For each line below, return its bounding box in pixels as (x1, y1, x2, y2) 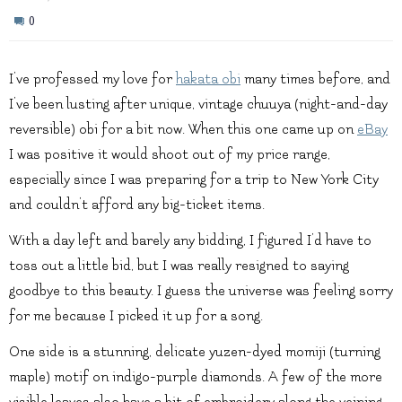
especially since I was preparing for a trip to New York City (9, 171, 379, 188)
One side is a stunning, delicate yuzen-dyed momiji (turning (9, 344, 380, 361)
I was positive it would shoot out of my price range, (9, 146, 330, 163)
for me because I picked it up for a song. (9, 308, 263, 325)
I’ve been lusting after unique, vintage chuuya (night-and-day (9, 96, 388, 113)
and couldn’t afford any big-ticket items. (9, 197, 265, 214)
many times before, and (240, 71, 390, 88)
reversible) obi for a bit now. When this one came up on (9, 121, 357, 138)
